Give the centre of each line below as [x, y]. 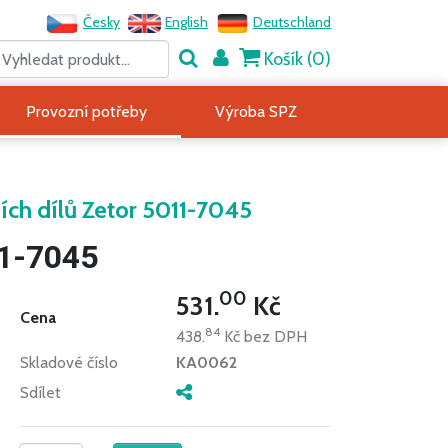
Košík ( [286, 58]
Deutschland [292, 22]
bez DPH [273, 336]
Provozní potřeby [87, 111]
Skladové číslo [68, 362]
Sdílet [40, 392]
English [186, 22]
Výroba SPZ [256, 111]
